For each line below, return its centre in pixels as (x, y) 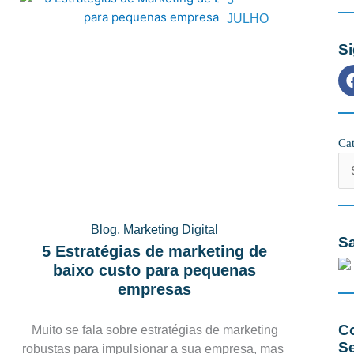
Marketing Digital (171, 230)
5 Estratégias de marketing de (155, 251)
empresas (155, 289)
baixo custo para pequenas (155, 270)
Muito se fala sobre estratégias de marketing (154, 330)
